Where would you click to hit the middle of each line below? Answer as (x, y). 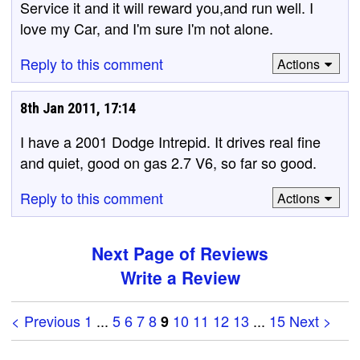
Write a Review (180, 277)
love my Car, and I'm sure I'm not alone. (147, 28)
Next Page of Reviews (180, 253)
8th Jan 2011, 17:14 (78, 108)
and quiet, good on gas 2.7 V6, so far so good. (168, 162)
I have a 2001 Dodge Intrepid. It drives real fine (170, 141)
